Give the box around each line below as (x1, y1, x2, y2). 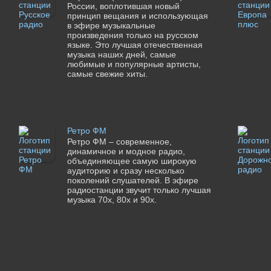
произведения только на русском (67, 30, 198, 41)
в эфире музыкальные (67, 21, 155, 31)
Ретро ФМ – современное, (67, 137, 172, 147)
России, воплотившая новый (67, 1, 180, 11)
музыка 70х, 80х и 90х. (67, 195, 157, 205)
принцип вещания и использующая (67, 11, 208, 21)
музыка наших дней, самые (67, 50, 176, 60)
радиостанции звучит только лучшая (67, 185, 211, 195)
